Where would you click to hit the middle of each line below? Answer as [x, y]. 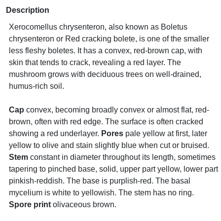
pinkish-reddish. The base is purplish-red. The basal [100, 181]
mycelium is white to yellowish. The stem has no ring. [101, 193]
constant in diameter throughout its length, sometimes [122, 157]
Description [28, 10]
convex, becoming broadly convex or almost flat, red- [117, 110]
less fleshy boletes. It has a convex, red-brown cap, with [106, 51]
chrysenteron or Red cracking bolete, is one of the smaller [109, 39]
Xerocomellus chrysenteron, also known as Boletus [98, 27]
